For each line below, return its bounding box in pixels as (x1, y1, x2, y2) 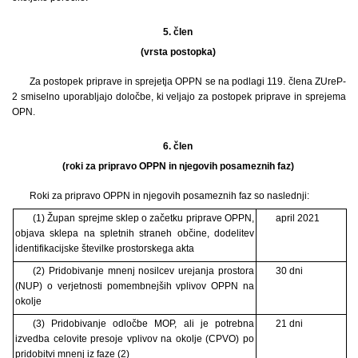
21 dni (275, 317, 303, 329)
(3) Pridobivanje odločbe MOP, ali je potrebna (32, 317, 254, 329)
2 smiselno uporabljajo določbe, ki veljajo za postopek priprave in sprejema (12, 90, 346, 102)
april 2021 (275, 212, 320, 224)
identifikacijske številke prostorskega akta (15, 242, 194, 254)
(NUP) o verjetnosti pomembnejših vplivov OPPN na (15, 280, 254, 292)
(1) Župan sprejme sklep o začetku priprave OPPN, (32, 212, 254, 224)
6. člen (163, 140, 195, 152)
